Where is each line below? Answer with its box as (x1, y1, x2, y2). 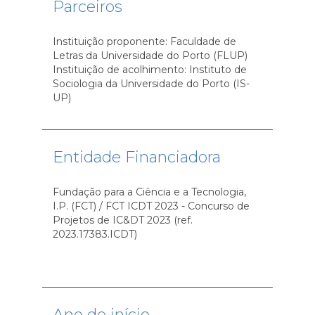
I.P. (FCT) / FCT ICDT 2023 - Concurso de (52, 200, 250, 212)
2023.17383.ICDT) (52, 228, 137, 240)
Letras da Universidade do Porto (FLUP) (52, 49, 247, 62)
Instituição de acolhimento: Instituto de (52, 63, 247, 76)
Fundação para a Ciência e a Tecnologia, (52, 186, 246, 198)
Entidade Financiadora (52, 148, 221, 167)
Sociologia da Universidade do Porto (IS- (52, 77, 250, 90)
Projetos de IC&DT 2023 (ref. (52, 214, 193, 226)
